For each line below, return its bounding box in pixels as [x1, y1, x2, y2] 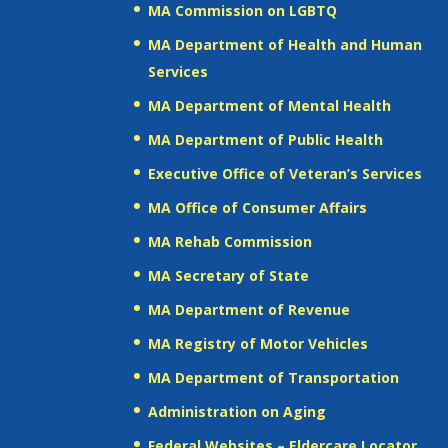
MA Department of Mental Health [148, 95, 392, 115]
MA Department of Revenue [148, 299, 351, 319]
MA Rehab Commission [148, 231, 313, 251]
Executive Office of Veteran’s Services [148, 163, 423, 183]
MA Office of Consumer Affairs [148, 197, 368, 217]
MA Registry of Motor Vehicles [148, 333, 369, 353]
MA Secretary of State [148, 265, 310, 285]
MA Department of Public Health [148, 129, 384, 149]
